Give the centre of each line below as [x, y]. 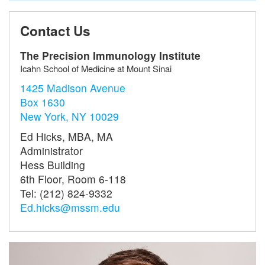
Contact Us [55, 31]
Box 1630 [42, 102]
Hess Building [54, 165]
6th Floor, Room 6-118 [73, 179]
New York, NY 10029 [69, 117]
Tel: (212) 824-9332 [66, 193]
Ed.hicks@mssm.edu [70, 208]
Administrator [51, 151]
